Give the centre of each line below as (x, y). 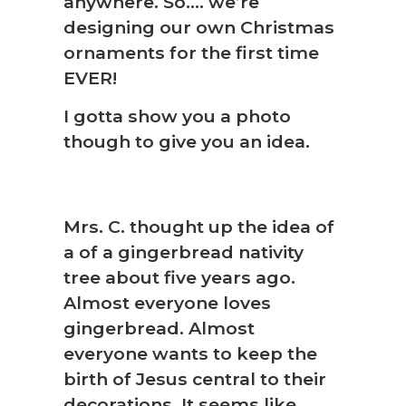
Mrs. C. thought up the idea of (199, 227)
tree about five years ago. (179, 278)
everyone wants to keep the (190, 354)
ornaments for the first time (191, 52)
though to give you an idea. (187, 141)
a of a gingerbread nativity (184, 252)
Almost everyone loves (167, 303)
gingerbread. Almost (159, 329)
